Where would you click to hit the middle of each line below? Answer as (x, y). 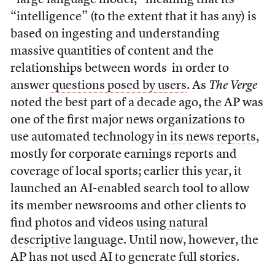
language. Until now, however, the (165, 240)
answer (30, 86)
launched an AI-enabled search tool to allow (130, 189)
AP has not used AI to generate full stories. (127, 258)
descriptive (41, 240)
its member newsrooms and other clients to (128, 206)
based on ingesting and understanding (115, 34)
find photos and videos (72, 223)
